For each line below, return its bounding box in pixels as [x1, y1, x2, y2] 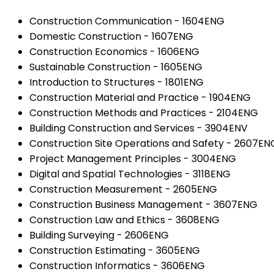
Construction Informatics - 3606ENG [29, 258, 205, 273]
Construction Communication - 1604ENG [29, 13, 224, 28]
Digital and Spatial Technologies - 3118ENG [29, 166, 231, 181]
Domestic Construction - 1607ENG [29, 29, 193, 43]
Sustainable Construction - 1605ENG [29, 59, 202, 74]
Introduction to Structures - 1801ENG [29, 75, 204, 89]
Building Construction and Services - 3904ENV [29, 120, 248, 135]
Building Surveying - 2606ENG [29, 228, 169, 242]
